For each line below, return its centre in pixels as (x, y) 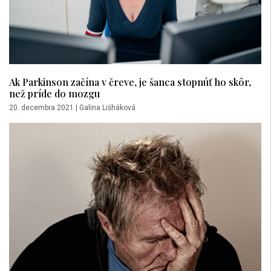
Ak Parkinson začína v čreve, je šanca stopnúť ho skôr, (130, 82)
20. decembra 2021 (41, 108)
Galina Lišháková (107, 108)
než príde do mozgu (54, 93)
